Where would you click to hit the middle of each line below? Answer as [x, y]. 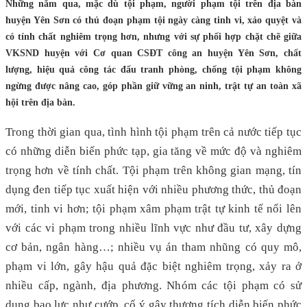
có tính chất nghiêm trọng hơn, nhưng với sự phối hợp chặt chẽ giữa [153, 36]
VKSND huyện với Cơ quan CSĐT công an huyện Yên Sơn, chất [153, 53]
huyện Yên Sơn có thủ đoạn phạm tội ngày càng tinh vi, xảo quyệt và [153, 20]
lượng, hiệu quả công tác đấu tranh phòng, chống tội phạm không [153, 69]
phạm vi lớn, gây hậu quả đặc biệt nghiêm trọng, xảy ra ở [153, 266]
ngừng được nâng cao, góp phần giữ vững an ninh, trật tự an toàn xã [153, 86]
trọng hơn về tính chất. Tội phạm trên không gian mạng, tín [153, 170]
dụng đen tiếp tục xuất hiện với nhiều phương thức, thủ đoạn [153, 189]
